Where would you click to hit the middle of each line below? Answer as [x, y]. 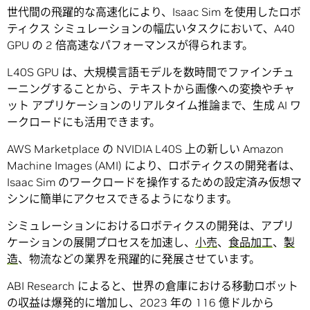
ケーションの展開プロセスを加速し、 [101, 243]
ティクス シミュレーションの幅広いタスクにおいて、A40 [151, 29]
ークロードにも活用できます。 [84, 122]
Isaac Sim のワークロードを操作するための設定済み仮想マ [154, 182]
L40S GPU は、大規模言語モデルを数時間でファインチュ [151, 72]
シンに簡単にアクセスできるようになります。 [122, 199]
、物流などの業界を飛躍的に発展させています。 [139, 259]
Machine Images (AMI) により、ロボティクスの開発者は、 [154, 166]
